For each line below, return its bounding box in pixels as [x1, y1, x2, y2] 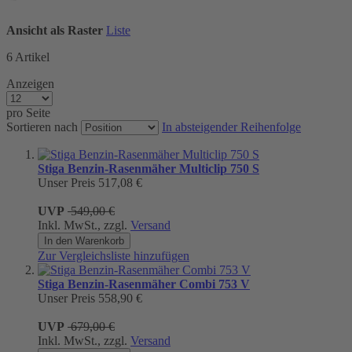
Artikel [13, 49, 49, 64]
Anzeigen [6, 76, 54, 90]
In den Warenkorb [44, 234, 124, 247]
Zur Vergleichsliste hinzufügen [38, 248, 189, 262]
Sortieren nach [6, 119, 78, 134]
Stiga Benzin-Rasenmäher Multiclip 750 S [38, 161, 259, 175]
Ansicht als [6, 23, 64, 37]
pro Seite [6, 105, 50, 119]
